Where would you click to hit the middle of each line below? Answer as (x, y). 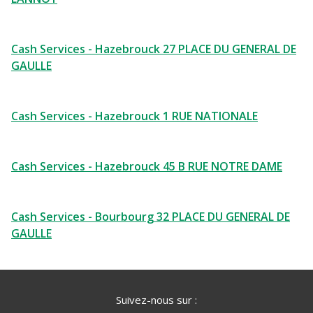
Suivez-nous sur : (156, 300)
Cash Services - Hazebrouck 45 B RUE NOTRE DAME (147, 166)
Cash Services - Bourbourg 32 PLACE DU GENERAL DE (151, 217)
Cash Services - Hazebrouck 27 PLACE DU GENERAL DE (154, 49)
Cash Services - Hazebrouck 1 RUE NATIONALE (134, 116)
